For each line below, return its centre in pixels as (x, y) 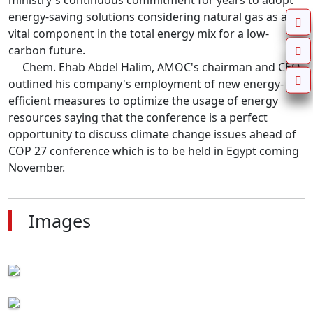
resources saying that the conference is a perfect (138, 118)
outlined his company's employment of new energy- (146, 84)
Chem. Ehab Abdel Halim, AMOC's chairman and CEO (15, 67)
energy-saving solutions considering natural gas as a (148, 17)
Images (60, 221)
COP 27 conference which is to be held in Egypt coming (154, 151)
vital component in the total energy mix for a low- (139, 34)
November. (37, 168)
